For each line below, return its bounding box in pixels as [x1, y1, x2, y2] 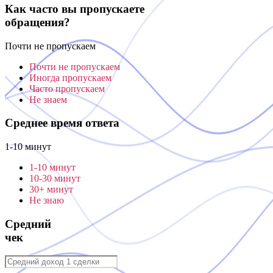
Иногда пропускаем [29, 72, 112, 83]
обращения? [5, 15, 70, 29]
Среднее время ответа [5, 116, 119, 130]
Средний [5, 217, 51, 230]
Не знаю [29, 194, 64, 205]
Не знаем [29, 94, 67, 105]
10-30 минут [29, 172, 80, 183]
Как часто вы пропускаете [5, 2, 144, 15]
